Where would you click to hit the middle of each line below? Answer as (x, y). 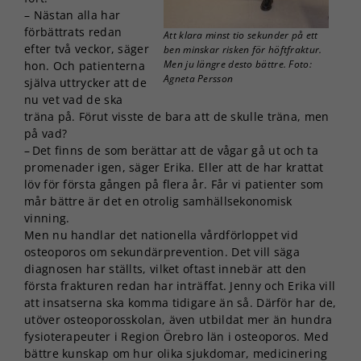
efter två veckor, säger (87, 48)
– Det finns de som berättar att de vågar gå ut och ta (171, 150)
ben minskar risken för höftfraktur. (243, 49)
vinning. (47, 218)
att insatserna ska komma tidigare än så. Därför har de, (180, 302)
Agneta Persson (199, 78)
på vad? (46, 133)
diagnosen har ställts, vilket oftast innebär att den (166, 268)
